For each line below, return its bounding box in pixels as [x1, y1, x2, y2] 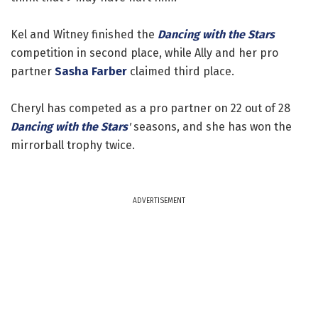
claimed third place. [127, 64, 234, 78]
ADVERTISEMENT [133, 196, 185, 205]
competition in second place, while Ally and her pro [11, 45, 278, 60]
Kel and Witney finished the [11, 27, 158, 41]
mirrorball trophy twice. [11, 138, 135, 152]
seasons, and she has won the [131, 119, 292, 133]
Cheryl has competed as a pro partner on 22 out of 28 [11, 101, 290, 115]
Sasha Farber [55, 64, 127, 78]
